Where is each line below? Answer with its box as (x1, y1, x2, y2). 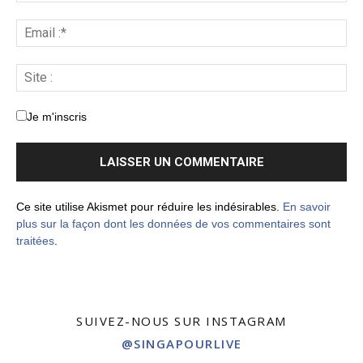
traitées (16, 233, 54, 247)
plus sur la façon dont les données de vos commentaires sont (16, 216, 331, 230)
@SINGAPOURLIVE (121, 335, 242, 352)
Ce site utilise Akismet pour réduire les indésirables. (16, 199, 283, 213)
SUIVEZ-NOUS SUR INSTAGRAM (76, 312, 287, 329)
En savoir (283, 199, 331, 213)
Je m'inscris (27, 109, 87, 123)
